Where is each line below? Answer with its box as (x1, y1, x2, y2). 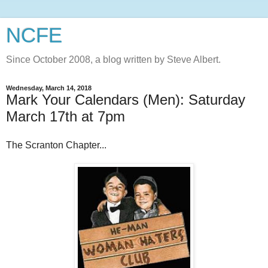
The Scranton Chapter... (6, 139, 106, 150)
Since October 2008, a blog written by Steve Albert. (6, 54, 221, 65)
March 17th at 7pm (6, 108, 125, 124)
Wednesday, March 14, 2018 (6, 84, 92, 92)
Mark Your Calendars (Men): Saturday (6, 92, 245, 108)
